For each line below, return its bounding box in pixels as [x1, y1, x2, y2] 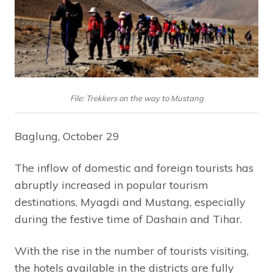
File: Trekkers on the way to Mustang [69, 93, 204, 104]
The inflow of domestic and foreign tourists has [15, 161, 253, 175]
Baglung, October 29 [15, 129, 119, 144]
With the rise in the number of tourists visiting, [15, 244, 249, 258]
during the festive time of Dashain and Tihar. [15, 212, 242, 227]
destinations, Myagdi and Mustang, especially [15, 195, 246, 210]
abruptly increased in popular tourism [15, 178, 208, 193]
